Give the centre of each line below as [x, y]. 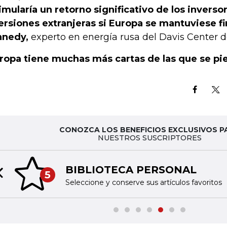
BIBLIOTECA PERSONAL [131, 169]
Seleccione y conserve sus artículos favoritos [143, 182]
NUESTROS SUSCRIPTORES [149, 138]
